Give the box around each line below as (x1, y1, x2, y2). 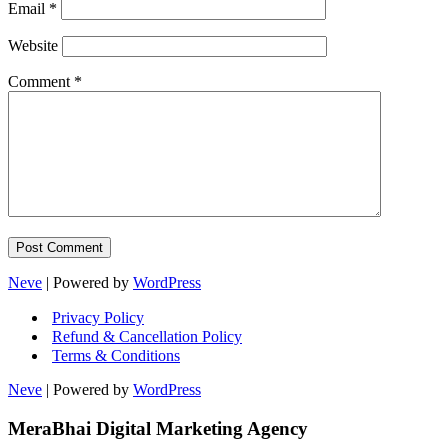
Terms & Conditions (52, 347, 180, 365)
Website (8, 37, 58, 55)
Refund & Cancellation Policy (52, 328, 242, 346)
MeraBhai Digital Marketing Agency (8, 418, 308, 439)
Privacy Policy (52, 309, 144, 327)
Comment (8, 73, 74, 91)
